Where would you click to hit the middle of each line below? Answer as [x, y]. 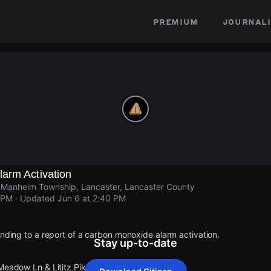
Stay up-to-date [135, 243]
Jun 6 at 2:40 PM [92, 198]
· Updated [35, 198]
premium [175, 21]
